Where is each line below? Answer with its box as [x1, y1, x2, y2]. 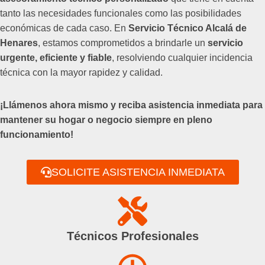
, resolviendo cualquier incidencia [112, 53, 253, 63]
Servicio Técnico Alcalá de [128, 23, 247, 33]
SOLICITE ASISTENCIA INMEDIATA [51, 166, 225, 178]
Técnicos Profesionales [66, 230, 199, 243]
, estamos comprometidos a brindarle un [38, 38, 208, 48]
